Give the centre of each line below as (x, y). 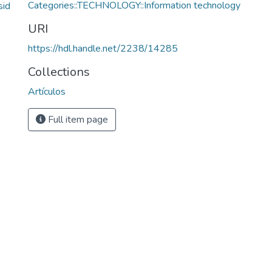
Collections (59, 72)
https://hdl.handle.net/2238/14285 (103, 49)
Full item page (77, 120)
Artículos (47, 92)
